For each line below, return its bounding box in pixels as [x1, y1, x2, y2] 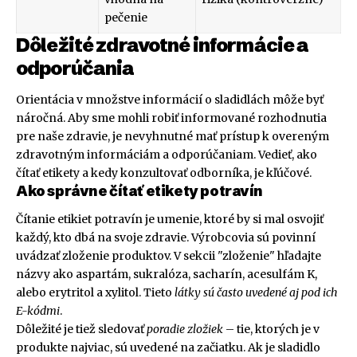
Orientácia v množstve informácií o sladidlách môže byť [16, 92, 324, 107]
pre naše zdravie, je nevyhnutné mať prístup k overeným [16, 128, 329, 143]
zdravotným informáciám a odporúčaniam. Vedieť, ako [16, 147, 317, 162]
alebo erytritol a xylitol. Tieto [16, 285, 175, 300]
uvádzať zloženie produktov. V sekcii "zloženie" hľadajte [16, 249, 321, 264]
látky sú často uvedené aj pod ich [175, 285, 338, 300]
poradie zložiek [147, 322, 223, 337]
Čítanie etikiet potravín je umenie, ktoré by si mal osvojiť [16, 212, 324, 227]
